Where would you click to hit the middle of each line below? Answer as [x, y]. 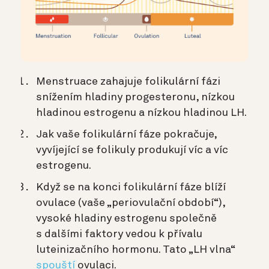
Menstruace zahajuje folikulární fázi [128, 82]
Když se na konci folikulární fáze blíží [131, 188]
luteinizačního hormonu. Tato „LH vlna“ [135, 250]
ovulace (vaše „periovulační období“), [131, 203]
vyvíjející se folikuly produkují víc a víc [132, 150]
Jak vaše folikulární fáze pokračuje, [126, 135]
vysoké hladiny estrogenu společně [126, 219]
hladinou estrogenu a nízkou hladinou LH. [141, 113]
